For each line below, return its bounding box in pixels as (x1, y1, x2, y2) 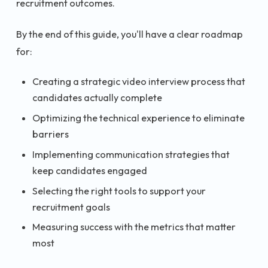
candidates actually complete (32, 92, 162, 104)
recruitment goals (32, 200, 110, 213)
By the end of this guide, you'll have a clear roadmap (16, 28, 243, 40)
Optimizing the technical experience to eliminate (32, 112, 245, 124)
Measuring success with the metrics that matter (32, 221, 236, 233)
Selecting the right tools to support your (32, 184, 206, 197)
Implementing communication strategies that (32, 148, 230, 160)
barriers (32, 128, 69, 141)
